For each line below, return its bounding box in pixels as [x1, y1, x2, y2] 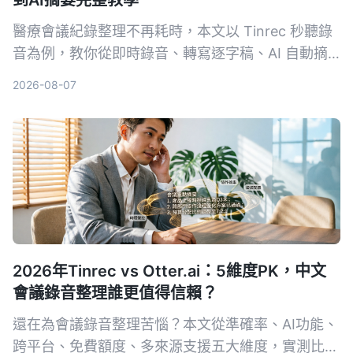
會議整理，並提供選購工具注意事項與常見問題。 [13, 88, 325, 106]
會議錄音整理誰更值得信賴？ [13, 283, 217, 303]
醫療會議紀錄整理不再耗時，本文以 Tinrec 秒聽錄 [13, 22, 333, 39]
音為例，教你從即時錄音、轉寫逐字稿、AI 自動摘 [13, 44, 328, 61]
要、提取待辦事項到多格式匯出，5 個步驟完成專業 [13, 66, 337, 84]
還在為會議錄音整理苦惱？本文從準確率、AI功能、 [13, 315, 338, 333]
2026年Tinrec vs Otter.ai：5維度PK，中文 [13, 261, 326, 281]
